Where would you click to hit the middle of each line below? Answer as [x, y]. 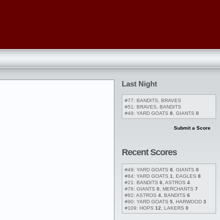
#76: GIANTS [141, 189]
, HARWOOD [188, 201]
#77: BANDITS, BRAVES [153, 100]
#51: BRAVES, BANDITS [153, 107]
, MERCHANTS [177, 189]
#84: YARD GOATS [147, 176]
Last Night [139, 84]
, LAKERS [173, 208]
